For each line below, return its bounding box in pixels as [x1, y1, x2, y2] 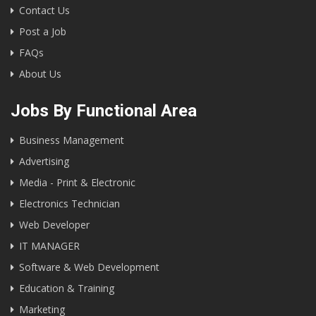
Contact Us [19, 3, 70, 17]
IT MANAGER [19, 238, 80, 253]
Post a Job [19, 24, 66, 38]
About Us [19, 66, 61, 80]
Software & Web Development [19, 260, 159, 274]
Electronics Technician [19, 196, 120, 210]
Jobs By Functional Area [11, 100, 197, 121]
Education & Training [19, 281, 114, 295]
